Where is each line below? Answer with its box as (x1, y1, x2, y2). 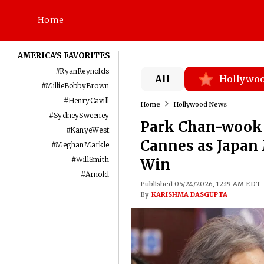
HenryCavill (68, 96, 110, 105)
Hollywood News (173, 100, 227, 108)
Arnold (85, 170, 110, 179)
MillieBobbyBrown (45, 81, 110, 90)
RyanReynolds (60, 67, 110, 75)
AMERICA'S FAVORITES (18, 51, 111, 61)
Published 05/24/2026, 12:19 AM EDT (140, 180, 260, 188)
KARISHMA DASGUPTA (151, 190, 227, 199)
